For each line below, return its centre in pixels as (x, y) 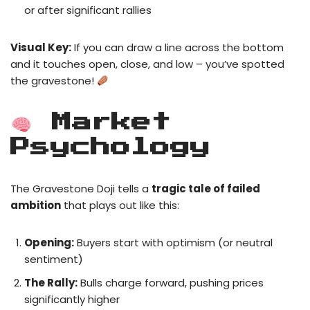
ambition (36, 206)
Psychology (110, 148)
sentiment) (54, 259)
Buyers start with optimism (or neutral (173, 243)
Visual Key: (41, 48)
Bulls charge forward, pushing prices (171, 283)
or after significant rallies (88, 10)
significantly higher (72, 300)
